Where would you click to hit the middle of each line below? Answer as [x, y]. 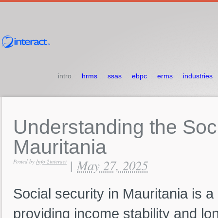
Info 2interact [51, 162]
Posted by [25, 162]
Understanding [81, 127]
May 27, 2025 [112, 165]
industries [198, 76]
